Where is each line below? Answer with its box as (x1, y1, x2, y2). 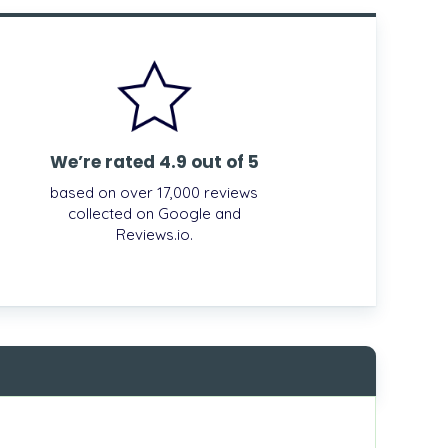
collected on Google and (67, 203, 241, 223)
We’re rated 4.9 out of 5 (49, 149, 259, 174)
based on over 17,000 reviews (50, 182, 258, 202)
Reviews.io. (115, 224, 193, 244)
